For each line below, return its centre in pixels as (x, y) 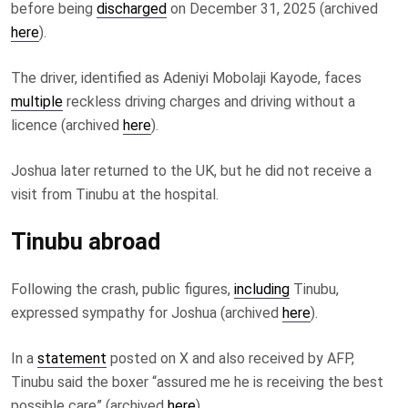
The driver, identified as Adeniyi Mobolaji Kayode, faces (186, 77)
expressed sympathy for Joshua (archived (147, 312)
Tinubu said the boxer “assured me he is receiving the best (197, 382)
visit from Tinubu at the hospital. (115, 194)
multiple (37, 101)
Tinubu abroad (86, 241)
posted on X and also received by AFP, (230, 358)
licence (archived (67, 125)
